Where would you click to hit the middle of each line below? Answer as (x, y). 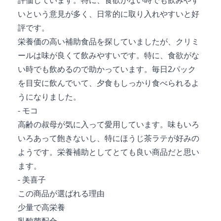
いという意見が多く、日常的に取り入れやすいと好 (109, 14)
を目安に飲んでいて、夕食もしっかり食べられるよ (109, 83)
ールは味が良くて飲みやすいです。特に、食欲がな (109, 55)
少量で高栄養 (41, 207)
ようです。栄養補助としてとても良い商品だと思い (109, 152)
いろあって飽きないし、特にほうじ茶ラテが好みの (109, 138)
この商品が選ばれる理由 (61, 193)
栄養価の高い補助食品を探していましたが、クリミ (109, 41)
